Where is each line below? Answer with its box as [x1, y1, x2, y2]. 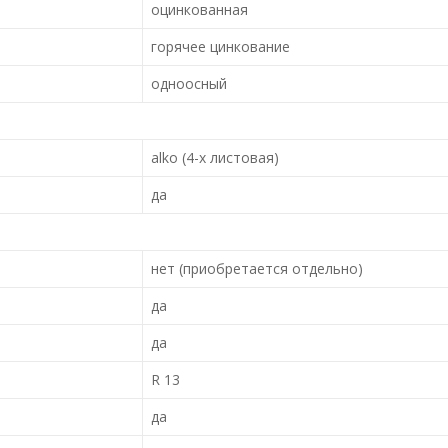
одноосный [150, 73, 227, 93]
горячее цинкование [150, 36, 290, 56]
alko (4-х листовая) [150, 147, 279, 167]
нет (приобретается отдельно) [150, 258, 363, 278]
